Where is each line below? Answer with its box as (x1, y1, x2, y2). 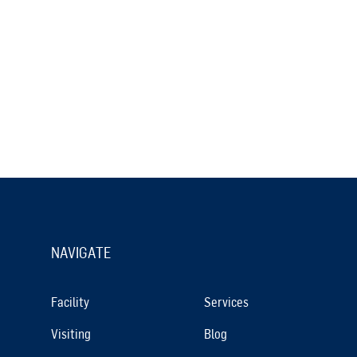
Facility (51, 293, 89, 309)
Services (204, 293, 249, 309)
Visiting (51, 325, 91, 341)
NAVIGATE (51, 243, 111, 261)
